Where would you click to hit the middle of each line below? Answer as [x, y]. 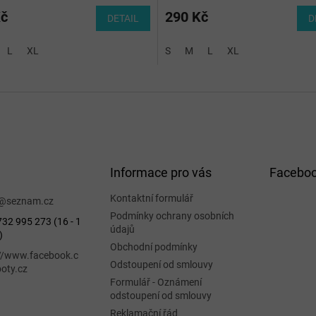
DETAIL [123, 19]
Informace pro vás [160, 173]
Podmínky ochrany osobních [172, 216]
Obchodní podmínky [153, 247]
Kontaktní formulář [151, 199]
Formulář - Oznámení [156, 282]
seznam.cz [30, 201]
